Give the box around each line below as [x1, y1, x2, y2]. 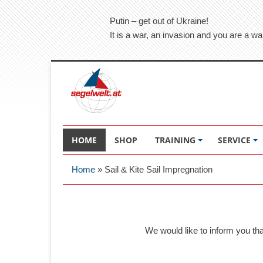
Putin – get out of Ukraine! [110, 16, 209, 26]
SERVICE [218, 134, 251, 146]
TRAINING [155, 134, 195, 146]
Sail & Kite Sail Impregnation [104, 164, 213, 174]
